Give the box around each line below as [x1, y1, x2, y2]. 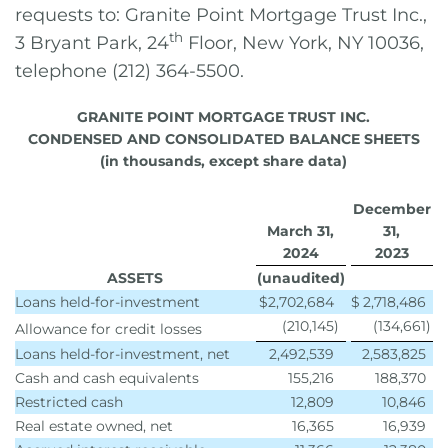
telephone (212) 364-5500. [15, 60, 244, 82]
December [352, 200, 431, 218]
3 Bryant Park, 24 [15, 32, 169, 54]
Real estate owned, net [15, 417, 173, 435]
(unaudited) [256, 269, 345, 287]
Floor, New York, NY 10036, [183, 32, 424, 54]
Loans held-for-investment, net [15, 345, 230, 363]
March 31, [267, 222, 334, 240]
